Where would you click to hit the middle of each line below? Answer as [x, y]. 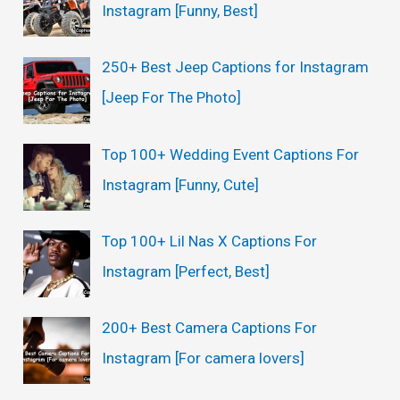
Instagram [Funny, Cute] [180, 184]
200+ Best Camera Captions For [209, 327]
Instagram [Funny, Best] [179, 11]
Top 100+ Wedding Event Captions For [230, 154]
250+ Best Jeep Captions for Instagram [235, 67]
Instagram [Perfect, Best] [185, 271]
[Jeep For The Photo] [171, 98]
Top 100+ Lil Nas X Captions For [209, 241]
